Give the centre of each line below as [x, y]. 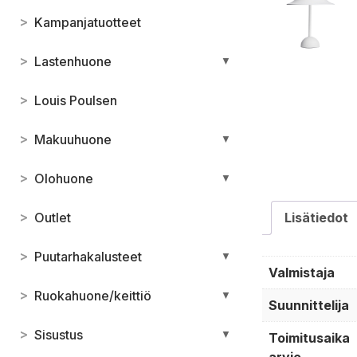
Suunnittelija [309, 306]
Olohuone [64, 178]
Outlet [53, 217]
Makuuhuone [73, 139]
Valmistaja [302, 273]
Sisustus [59, 334]
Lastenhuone [73, 61]
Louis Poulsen [76, 100]
